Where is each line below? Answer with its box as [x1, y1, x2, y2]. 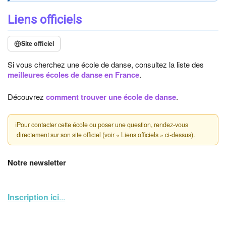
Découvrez [8, 91, 46, 102]
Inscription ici [8, 191, 59, 203]
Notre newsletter [8, 157, 66, 168]
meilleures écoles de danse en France [8, 69, 139, 80]
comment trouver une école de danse [46, 91, 176, 102]
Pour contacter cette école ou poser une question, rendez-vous [17, 120, 188, 129]
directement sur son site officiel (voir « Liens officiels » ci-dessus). [17, 130, 195, 139]
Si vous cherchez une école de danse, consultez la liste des [8, 59, 204, 70]
